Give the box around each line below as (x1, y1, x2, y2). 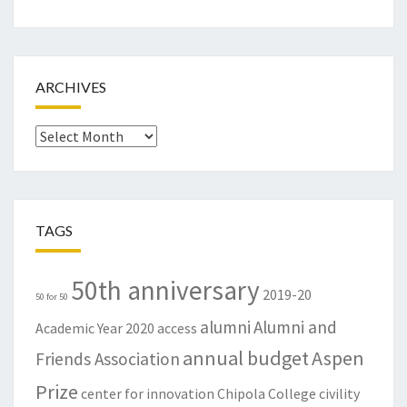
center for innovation (81, 384, 214, 403)
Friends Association (35, 348, 180, 371)
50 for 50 (35, 291, 68, 303)
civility (319, 384, 360, 403)
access (157, 319, 197, 338)
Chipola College (217, 384, 316, 403)
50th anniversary (71, 273, 260, 308)
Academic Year (35, 319, 123, 338)
